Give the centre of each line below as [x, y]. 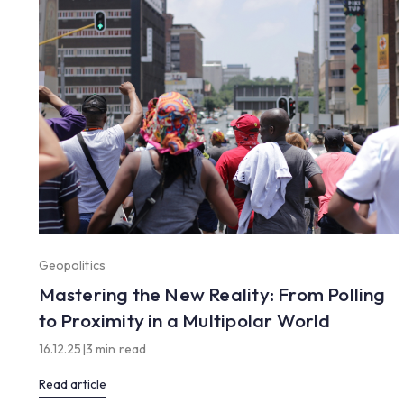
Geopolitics [72, 265]
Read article [72, 384]
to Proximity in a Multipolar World [184, 320]
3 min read [116, 349]
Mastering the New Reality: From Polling [212, 294]
